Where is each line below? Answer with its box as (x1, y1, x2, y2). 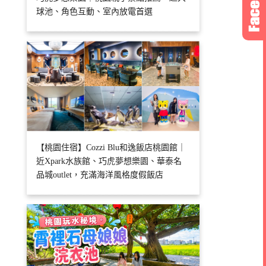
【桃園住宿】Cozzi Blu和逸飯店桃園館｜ (36, 143, 186, 153)
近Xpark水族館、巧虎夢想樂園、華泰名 (36, 157, 182, 166)
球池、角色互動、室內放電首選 (36, 7, 153, 16)
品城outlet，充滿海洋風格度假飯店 (36, 170, 164, 180)
